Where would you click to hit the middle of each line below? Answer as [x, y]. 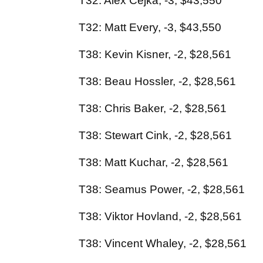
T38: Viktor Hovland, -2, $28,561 [160, 217]
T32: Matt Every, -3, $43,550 [150, 28]
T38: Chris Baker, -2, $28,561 [153, 109]
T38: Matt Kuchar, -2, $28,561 [154, 163]
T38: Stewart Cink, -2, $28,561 [155, 136]
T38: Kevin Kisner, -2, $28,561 [155, 55]
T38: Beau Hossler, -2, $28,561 [157, 82]
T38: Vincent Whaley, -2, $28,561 [163, 244]
